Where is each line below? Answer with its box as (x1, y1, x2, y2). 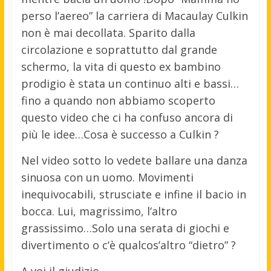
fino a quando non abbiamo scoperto (21, 93, 215, 108)
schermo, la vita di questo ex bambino (21, 59, 221, 74)
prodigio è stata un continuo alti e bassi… (21, 76, 239, 91)
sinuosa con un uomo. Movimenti (21, 169, 194, 184)
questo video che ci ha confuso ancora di (21, 109, 233, 125)
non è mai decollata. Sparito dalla (21, 25, 195, 40)
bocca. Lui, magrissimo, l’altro (21, 203, 177, 218)
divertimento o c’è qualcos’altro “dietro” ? (21, 237, 236, 252)
